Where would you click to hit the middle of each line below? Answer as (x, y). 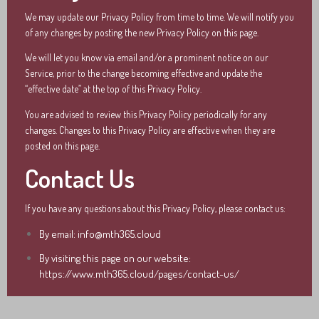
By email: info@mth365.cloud (100, 234)
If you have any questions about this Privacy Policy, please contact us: (155, 208)
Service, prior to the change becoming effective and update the (143, 73)
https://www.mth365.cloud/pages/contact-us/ (139, 273)
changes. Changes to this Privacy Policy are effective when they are (150, 130)
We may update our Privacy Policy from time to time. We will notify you (159, 16)
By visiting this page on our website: (115, 258)
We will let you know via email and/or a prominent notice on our (147, 57)
